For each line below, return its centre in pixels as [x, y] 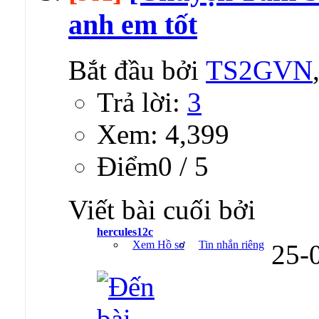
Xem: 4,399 [163, 135]
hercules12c [125, 232]
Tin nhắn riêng [231, 245]
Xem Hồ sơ [158, 245]
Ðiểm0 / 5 [153, 167]
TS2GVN [259, 70]
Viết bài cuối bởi [162, 210]
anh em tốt [133, 24]
